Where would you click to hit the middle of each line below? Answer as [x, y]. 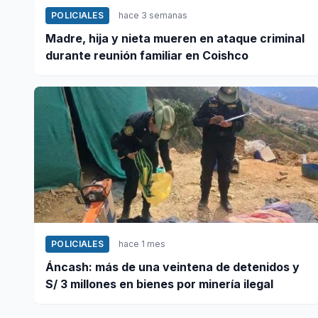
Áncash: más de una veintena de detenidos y [172, 267]
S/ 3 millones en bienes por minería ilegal [159, 284]
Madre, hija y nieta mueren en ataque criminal [175, 38]
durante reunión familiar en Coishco [147, 55]
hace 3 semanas [153, 15]
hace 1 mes [142, 243]
